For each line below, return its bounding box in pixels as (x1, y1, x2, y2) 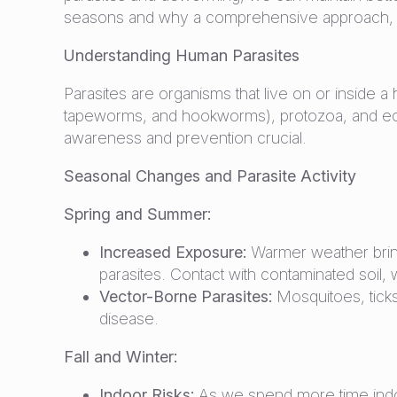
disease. (99, 309, 159, 328)
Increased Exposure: (99, 243, 246, 261)
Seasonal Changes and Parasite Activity (64, 167, 356, 185)
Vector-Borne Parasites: (99, 287, 272, 306)
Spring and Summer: (64, 205, 211, 223)
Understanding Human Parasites (64, 46, 300, 65)
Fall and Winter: (64, 347, 177, 366)
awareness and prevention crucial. (64, 128, 307, 147)
